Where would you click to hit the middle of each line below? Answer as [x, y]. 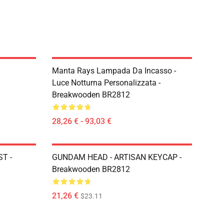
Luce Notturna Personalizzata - [106, 83]
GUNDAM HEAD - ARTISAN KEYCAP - [117, 157]
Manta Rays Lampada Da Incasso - [114, 71]
